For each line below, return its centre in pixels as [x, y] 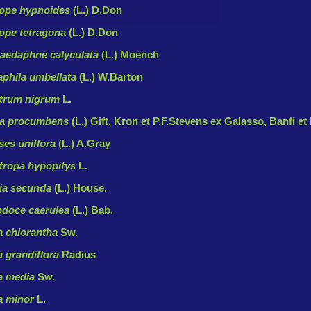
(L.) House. [81, 188]
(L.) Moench [130, 54]
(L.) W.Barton [111, 77]
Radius [79, 254]
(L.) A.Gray [84, 143]
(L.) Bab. [93, 210]
